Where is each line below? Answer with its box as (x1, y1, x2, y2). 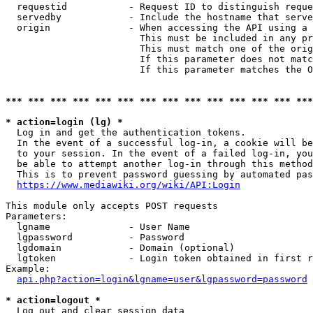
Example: (6, 263, 50, 274)
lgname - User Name (6, 221, 190, 232)
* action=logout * (6, 295, 101, 305)
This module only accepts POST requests (6, 201, 218, 211)
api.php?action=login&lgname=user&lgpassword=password (17, 274, 307, 284)
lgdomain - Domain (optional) (6, 242, 235, 253)
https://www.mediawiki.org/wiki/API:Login (17, 180, 240, 190)
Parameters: (6, 211, 67, 221)
